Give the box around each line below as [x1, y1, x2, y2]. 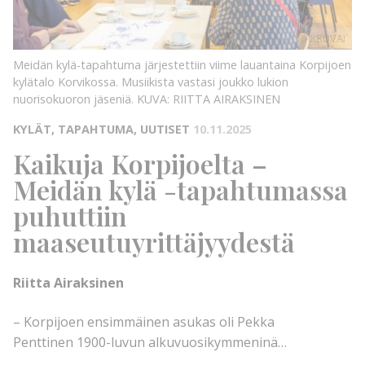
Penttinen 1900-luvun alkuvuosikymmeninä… [13, 333, 287, 351]
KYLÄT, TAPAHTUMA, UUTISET [13, 121, 190, 137]
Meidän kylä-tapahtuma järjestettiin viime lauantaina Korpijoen [13, 56, 351, 73]
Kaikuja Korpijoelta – [13, 145, 267, 181]
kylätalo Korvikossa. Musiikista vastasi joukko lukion [13, 73, 288, 90]
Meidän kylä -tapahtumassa [13, 171, 348, 207]
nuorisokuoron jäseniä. [13, 90, 137, 107]
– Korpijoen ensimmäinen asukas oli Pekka [13, 313, 275, 331]
